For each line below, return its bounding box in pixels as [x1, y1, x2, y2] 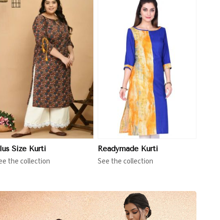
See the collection [97, 156, 153, 166]
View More [33, 61, 72, 69]
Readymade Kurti [97, 144, 158, 153]
